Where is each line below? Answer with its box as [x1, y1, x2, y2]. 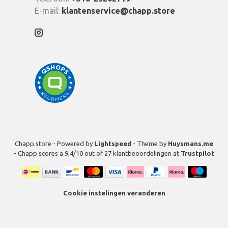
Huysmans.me [168, 140, 213, 148]
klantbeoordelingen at [113, 150, 181, 157]
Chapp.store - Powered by [15, 140, 94, 148]
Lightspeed [94, 140, 131, 148]
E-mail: [35, 6, 62, 16]
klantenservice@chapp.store [62, 6, 175, 16]
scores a [39, 150, 63, 157]
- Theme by [131, 140, 168, 148]
